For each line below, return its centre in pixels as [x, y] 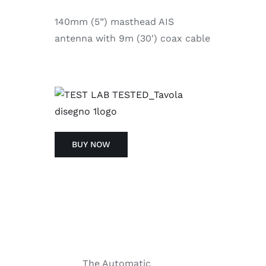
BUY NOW [91, 145]
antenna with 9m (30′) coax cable [132, 39]
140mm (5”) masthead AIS [114, 22]
